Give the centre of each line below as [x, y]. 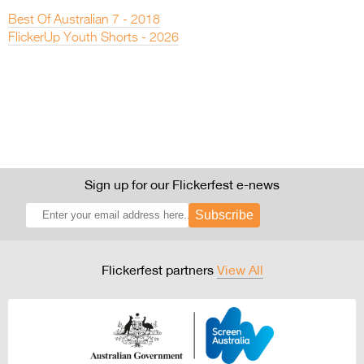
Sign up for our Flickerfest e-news [182, 185]
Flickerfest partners [159, 270]
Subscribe [224, 215]
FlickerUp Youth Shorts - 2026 [93, 39]
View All [240, 270]
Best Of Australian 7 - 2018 [84, 21]
